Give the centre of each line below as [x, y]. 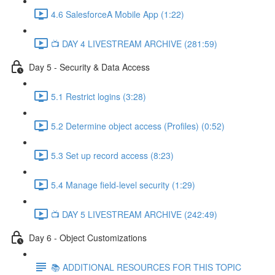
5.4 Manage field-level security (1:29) [123, 184]
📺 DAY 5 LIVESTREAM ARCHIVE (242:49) [134, 214]
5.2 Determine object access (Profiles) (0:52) [138, 126]
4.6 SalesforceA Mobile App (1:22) [118, 14]
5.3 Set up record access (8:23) [112, 155]
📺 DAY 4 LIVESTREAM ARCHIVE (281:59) [134, 43]
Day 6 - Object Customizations [88, 237]
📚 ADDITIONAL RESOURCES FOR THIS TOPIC [146, 267]
